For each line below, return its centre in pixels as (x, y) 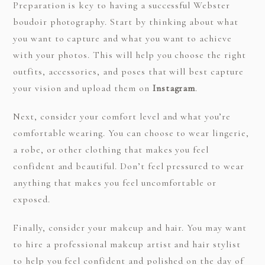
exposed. (31, 199)
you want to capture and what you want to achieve (122, 38)
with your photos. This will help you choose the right (129, 55)
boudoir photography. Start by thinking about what (125, 22)
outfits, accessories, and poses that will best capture (128, 71)
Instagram (174, 88)
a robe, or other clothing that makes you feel (111, 149)
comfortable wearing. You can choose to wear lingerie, (131, 133)
